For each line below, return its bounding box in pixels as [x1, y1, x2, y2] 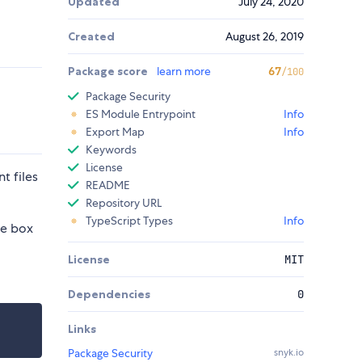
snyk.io [274, 346, 304, 360]
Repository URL [86, 196, 162, 211]
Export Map [86, 124, 145, 140]
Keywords [86, 142, 137, 158]
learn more [157, 64, 211, 79]
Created [68, 29, 115, 44]
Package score [68, 64, 150, 79]
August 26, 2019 [225, 29, 304, 44]
